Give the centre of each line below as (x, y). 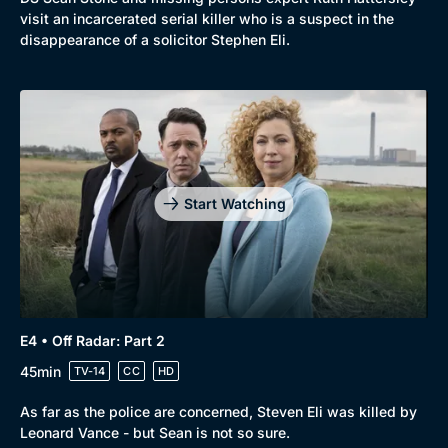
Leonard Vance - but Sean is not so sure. (155, 433)
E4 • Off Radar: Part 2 (92, 341)
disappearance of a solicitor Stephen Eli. (155, 39)
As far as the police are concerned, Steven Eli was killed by (218, 412)
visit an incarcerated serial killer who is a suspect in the (207, 18)
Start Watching (234, 203)
